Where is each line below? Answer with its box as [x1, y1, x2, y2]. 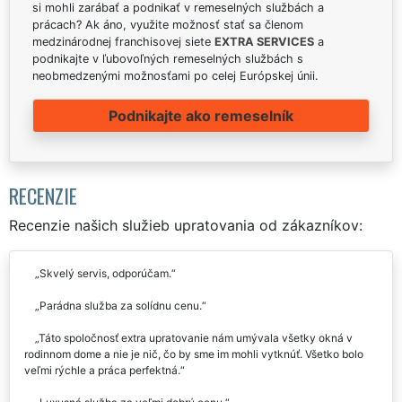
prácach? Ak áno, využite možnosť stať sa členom [32, 17, 303, 31]
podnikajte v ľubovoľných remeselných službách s [32, 51, 303, 66]
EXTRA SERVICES [214, 34, 314, 48]
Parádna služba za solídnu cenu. [39, 298, 202, 312]
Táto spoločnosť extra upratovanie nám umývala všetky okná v [39, 330, 353, 345]
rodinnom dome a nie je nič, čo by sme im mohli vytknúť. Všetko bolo [24, 346, 363, 361]
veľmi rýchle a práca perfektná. [24, 363, 180, 377]
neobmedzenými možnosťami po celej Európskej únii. [32, 68, 319, 83]
